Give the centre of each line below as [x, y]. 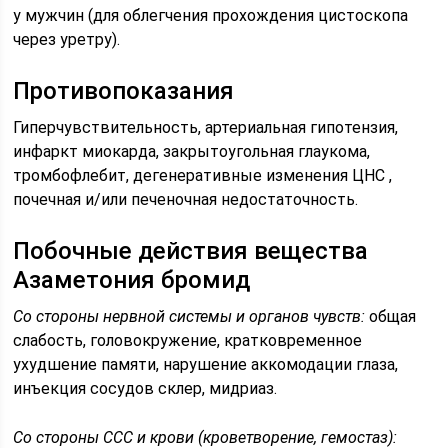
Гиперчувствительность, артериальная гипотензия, [206, 127]
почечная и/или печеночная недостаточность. [186, 199]
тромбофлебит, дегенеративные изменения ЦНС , [203, 175]
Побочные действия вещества [191, 251]
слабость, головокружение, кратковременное [188, 340]
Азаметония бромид [132, 280]
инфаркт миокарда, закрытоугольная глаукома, [192, 151]
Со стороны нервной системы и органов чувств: [189, 316]
